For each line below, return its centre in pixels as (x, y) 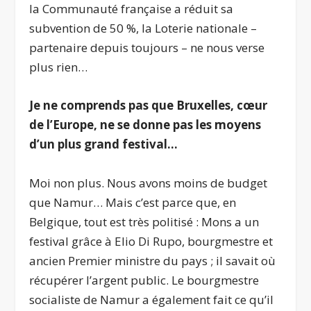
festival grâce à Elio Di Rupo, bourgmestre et (151, 241)
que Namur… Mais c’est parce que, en (133, 202)
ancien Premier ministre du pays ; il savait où (153, 260)
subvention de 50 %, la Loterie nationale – (143, 28)
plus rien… (59, 67)
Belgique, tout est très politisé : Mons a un (144, 221)
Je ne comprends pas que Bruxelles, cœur (149, 106)
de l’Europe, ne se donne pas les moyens (145, 125)
